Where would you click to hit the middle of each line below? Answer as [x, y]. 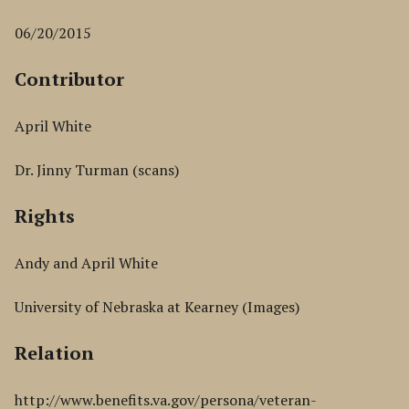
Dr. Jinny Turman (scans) [97, 170]
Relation [54, 353]
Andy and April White [86, 263]
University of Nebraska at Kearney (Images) [157, 307]
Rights [45, 216]
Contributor [69, 79]
